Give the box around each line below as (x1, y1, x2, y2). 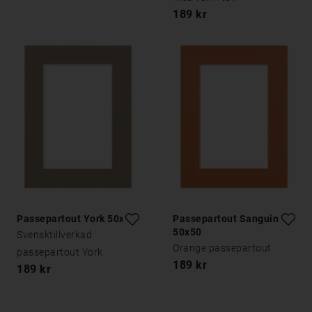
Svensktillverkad (17, 228, 92, 241)
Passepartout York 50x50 (17, 212, 136, 225)
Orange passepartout (173, 242, 272, 254)
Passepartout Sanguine (173, 212, 285, 225)
